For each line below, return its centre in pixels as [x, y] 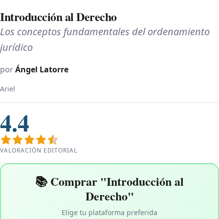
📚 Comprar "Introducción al [109, 181]
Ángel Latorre [42, 69]
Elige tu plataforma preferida [109, 212]
